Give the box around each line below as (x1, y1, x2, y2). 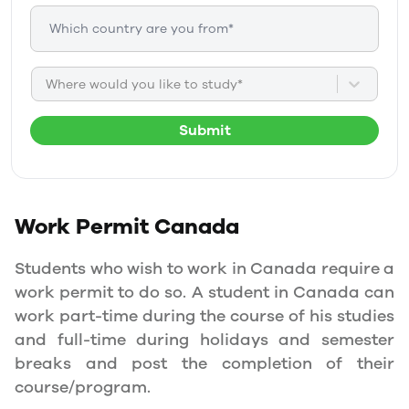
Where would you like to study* (46, 75, 243, 93)
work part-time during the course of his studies (15, 305, 394, 327)
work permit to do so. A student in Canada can (15, 281, 394, 303)
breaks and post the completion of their (15, 352, 394, 374)
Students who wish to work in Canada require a (15, 257, 394, 279)
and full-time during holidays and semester (15, 329, 394, 351)
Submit (178, 121, 231, 141)
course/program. (15, 376, 151, 398)
